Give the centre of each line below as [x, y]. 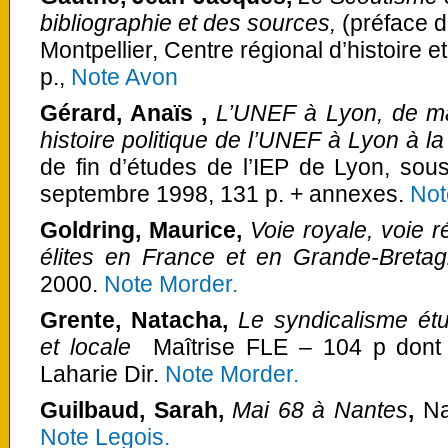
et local [79, 347]
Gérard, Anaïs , [128, 113]
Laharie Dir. [102, 374]
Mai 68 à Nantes [320, 410]
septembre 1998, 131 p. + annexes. [225, 194]
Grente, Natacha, [139, 320]
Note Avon [124, 77]
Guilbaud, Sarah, [136, 410]
